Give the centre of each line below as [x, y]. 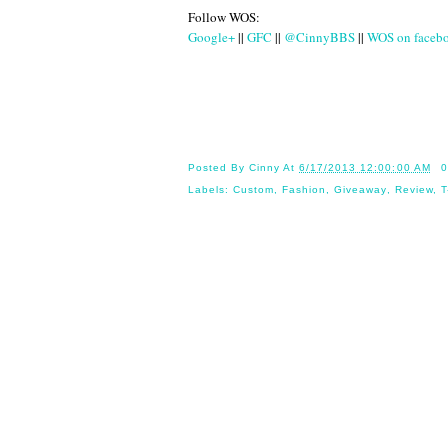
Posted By [219, 167]
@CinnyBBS [319, 37]
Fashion [304, 189]
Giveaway [360, 189]
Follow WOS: [224, 17]
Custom [254, 189]
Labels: [211, 189]
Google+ [211, 37]
